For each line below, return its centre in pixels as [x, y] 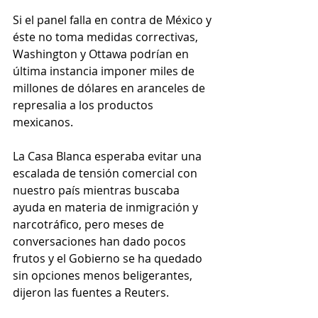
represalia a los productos [84, 105]
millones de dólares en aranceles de [110, 88]
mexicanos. [43, 122]
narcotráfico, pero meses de [90, 225]
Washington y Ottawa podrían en [102, 54]
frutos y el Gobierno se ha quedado [109, 259]
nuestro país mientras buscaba [98, 191]
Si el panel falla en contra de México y [114, 20]
